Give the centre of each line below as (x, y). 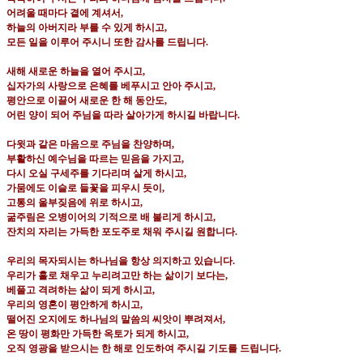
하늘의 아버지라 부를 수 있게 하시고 (85, 28)
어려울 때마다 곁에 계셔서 (64, 13)
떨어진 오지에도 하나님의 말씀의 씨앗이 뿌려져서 (115, 320)
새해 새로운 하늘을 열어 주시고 (75, 72)
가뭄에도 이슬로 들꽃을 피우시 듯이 (84, 188)
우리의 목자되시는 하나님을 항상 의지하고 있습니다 (120, 261)
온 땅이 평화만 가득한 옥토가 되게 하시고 (96, 334)
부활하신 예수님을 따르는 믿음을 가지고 (94, 159)
